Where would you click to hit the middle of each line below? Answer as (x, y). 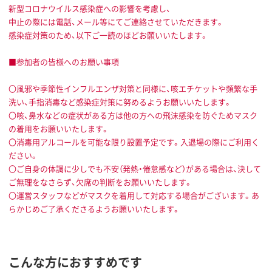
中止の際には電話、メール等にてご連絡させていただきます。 (116, 22)
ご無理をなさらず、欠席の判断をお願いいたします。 (100, 182)
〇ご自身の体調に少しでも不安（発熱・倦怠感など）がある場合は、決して (135, 169)
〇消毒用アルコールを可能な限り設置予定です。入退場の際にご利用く (134, 142)
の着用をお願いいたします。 (59, 129)
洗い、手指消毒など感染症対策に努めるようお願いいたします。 (120, 102)
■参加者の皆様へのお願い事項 (64, 62)
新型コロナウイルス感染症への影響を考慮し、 (90, 8)
